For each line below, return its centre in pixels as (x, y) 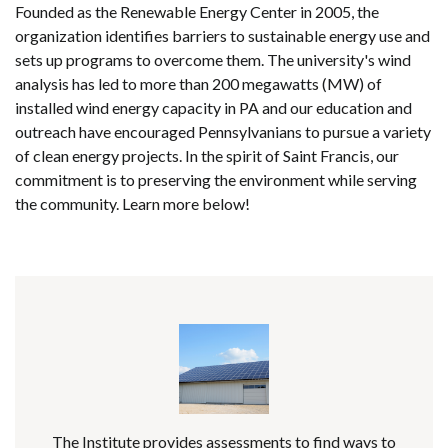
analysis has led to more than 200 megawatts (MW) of (198, 83)
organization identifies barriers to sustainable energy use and (222, 35)
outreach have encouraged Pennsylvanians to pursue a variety (223, 131)
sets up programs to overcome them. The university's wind (213, 59)
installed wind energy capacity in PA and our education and (213, 107)
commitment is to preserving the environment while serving (216, 179)
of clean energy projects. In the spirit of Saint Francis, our (207, 155)
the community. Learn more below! (132, 203)
